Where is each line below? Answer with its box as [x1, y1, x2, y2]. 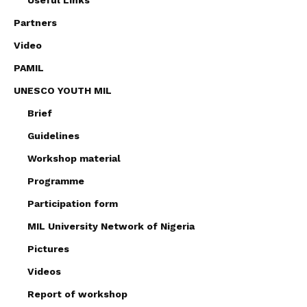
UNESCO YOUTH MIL [14, 84, 112, 96]
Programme [27, 175, 84, 186]
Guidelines [27, 130, 79, 141]
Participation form [27, 197, 118, 209]
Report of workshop [27, 288, 127, 299]
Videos [27, 265, 61, 277]
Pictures [27, 243, 69, 254]
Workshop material [27, 152, 121, 164]
